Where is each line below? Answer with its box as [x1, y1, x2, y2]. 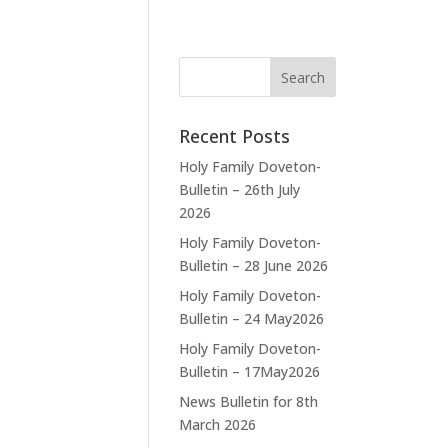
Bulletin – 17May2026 [179, 362, 321, 381]
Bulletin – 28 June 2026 [179, 256, 329, 275]
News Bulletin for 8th [179, 392, 319, 411]
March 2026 [179, 415, 257, 434]
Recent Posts [179, 124, 291, 148]
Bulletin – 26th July [179, 180, 301, 199]
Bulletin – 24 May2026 [179, 309, 325, 328]
